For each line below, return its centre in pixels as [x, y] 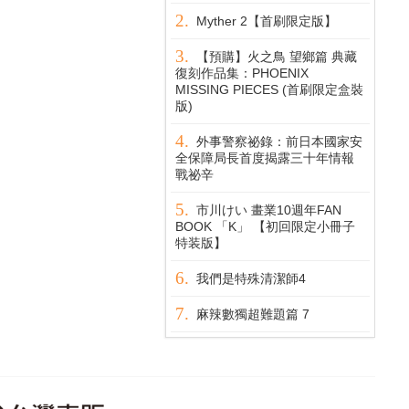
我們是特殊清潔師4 [251, 278]
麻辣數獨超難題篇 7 [253, 314]
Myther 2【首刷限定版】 [267, 21]
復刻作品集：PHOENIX [242, 73]
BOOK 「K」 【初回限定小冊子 [265, 226]
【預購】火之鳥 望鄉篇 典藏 [277, 57]
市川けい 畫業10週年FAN [269, 210]
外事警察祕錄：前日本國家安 [279, 142]
